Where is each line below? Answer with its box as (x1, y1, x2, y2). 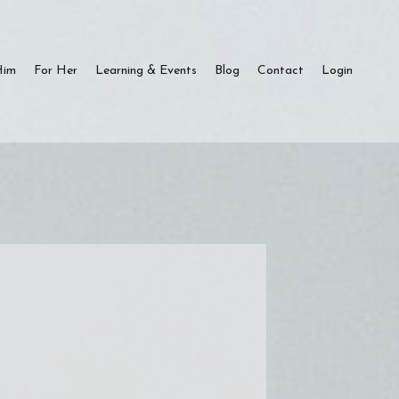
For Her (34, 64, 77, 78)
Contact (257, 64, 304, 78)
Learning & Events (95, 64, 197, 78)
